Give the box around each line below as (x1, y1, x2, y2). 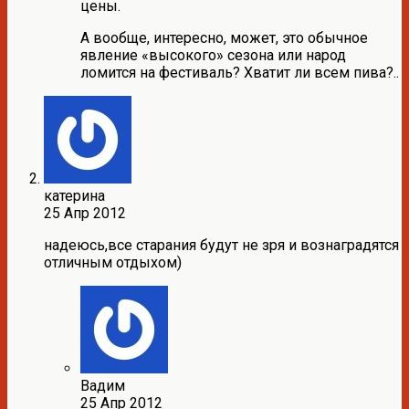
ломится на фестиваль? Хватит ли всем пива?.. (80, 64, 399, 82)
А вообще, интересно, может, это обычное (80, 29, 368, 47)
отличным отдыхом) (44, 254, 182, 272)
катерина (44, 187, 105, 205)
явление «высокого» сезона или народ (80, 47, 346, 65)
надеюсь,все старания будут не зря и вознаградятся (44, 236, 399, 255)
